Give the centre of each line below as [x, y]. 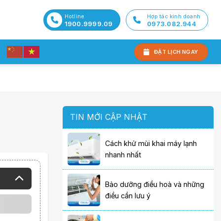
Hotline [74, 16]
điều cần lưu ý [128, 196]
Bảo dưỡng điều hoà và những [155, 184]
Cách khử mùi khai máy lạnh [151, 144]
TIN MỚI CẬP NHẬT [109, 117]
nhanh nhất [123, 155]
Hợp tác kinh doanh [174, 16]
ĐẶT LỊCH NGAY [176, 52]
